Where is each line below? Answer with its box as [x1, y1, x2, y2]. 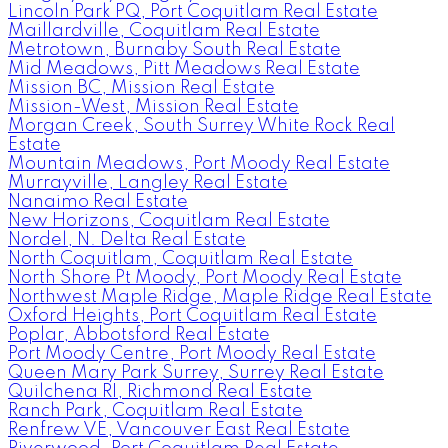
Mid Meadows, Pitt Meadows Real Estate [8, 60, 360, 79]
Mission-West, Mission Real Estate [8, 98, 299, 117]
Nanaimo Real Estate [8, 193, 188, 212]
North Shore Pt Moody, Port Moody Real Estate [8, 269, 402, 288]
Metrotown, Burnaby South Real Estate [8, 41, 341, 60]
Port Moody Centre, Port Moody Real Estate [8, 345, 376, 364]
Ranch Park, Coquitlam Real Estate [8, 402, 303, 421]
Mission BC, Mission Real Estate [8, 79, 275, 98]
